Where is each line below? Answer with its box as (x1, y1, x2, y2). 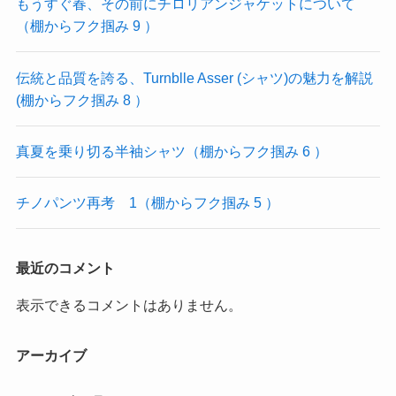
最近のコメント (15, 260, 115, 277)
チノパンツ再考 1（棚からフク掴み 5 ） (15, 194, 279, 211)
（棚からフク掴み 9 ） (15, 18, 158, 34)
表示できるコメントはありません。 (15, 296, 242, 313)
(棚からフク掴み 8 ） (15, 91, 148, 108)
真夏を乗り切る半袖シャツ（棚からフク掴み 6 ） (15, 142, 328, 159)
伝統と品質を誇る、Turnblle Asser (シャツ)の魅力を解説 (15, 69, 373, 86)
